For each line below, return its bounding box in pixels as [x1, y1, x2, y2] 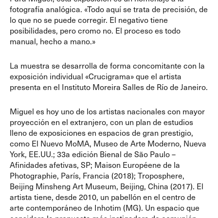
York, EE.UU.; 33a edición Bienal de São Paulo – [10, 147, 176, 160]
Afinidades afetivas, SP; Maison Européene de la [10, 158, 180, 170]
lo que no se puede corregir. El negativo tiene [10, 13, 168, 25]
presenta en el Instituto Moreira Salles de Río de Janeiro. [10, 80, 208, 92]
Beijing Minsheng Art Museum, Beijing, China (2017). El [10, 180, 203, 192]
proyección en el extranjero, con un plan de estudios [10, 115, 193, 127]
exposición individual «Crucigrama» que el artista [10, 70, 182, 82]
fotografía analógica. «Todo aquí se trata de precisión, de [10, 2, 208, 15]
